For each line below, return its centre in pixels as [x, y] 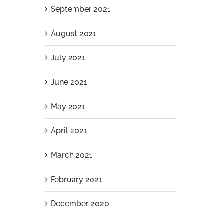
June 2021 [69, 82]
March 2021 [71, 155]
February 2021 [76, 179]
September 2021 [80, 9]
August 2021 [73, 33]
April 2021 [69, 131]
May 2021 [68, 106]
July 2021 [68, 58]
